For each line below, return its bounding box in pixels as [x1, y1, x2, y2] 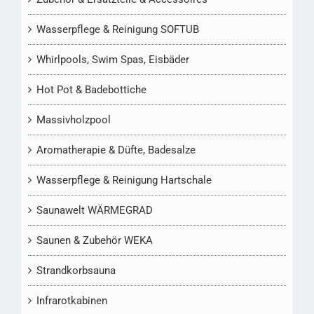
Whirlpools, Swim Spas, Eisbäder [36, 53, 189, 66]
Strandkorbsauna [36, 264, 116, 277]
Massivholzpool [36, 113, 111, 126]
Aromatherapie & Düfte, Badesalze [36, 143, 196, 156]
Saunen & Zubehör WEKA [36, 233, 153, 247]
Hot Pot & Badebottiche [36, 83, 146, 96]
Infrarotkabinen [36, 294, 107, 307]
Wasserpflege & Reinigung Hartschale [36, 173, 212, 186]
